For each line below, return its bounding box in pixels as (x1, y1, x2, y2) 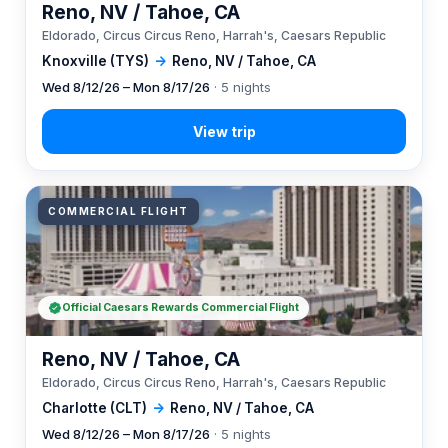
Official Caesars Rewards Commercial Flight (62, 301, 299, 314)
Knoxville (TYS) (42, 53, 149, 69)
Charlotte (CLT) (42, 400, 147, 416)
